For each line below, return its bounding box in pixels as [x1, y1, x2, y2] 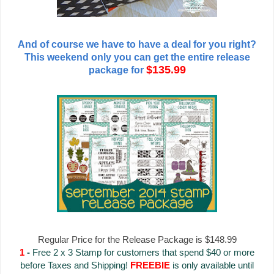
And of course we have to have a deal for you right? [18, 39, 256, 50]
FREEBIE [130, 259, 170, 270]
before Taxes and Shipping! [20, 259, 130, 270]
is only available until [170, 259, 254, 270]
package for [88, 64, 146, 75]
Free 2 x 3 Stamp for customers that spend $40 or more [32, 246, 254, 257]
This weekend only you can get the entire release [24, 51, 250, 62]
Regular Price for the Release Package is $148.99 [37, 234, 237, 245]
